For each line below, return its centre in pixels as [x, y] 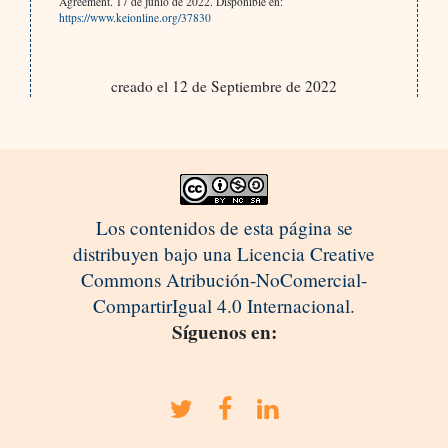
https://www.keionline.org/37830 [134, 17]
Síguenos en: [224, 331]
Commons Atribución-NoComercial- [224, 279]
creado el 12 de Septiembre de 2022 [223, 85]
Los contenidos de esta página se [224, 227]
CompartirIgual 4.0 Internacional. [224, 305]
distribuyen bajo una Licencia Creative [224, 253]
